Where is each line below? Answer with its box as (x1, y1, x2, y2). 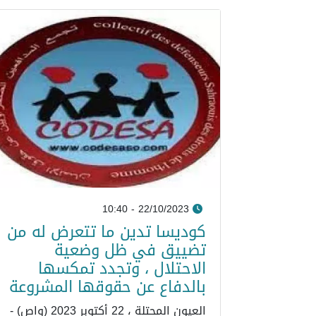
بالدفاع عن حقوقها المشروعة (9, 271, 206, 302)
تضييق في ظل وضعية (54, 234, 206, 265)
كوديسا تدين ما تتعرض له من (7, 216, 206, 247)
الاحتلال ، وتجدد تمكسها (38, 253, 206, 284)
